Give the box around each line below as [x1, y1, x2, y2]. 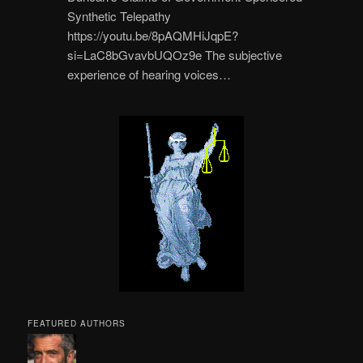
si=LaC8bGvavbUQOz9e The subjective [66, 45, 282, 63]
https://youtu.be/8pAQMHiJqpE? [66, 26, 238, 44]
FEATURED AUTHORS [28, 318, 126, 330]
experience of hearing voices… [66, 65, 231, 83]
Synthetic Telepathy [66, 6, 171, 24]
